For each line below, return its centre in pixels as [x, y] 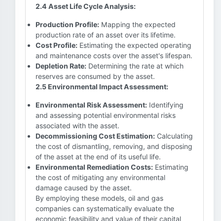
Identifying [165, 105]
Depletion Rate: [61, 66]
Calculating [174, 136]
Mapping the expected [137, 24]
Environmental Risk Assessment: [91, 105]
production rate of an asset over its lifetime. [106, 35]
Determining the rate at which [135, 66]
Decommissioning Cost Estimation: [95, 136]
